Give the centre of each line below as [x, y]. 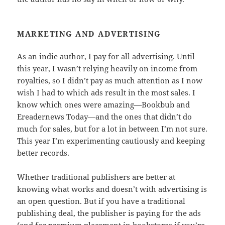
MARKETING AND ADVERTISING [89, 34]
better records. [43, 153]
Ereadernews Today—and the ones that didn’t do [105, 117]
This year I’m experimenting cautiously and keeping [111, 141]
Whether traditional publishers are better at [96, 177]
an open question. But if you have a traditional [101, 201]
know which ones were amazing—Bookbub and [104, 105]
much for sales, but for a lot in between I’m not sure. [113, 129]
